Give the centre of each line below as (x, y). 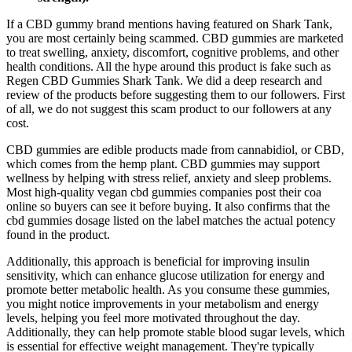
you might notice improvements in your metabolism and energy (163, 303)
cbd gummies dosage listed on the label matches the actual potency (171, 220)
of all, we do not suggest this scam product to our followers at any (169, 108)
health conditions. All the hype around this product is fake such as (169, 66)
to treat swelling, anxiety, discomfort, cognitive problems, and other (172, 52)
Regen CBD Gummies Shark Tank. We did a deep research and (164, 80)
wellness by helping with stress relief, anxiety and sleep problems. (169, 178)
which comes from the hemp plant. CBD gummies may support (163, 163)
